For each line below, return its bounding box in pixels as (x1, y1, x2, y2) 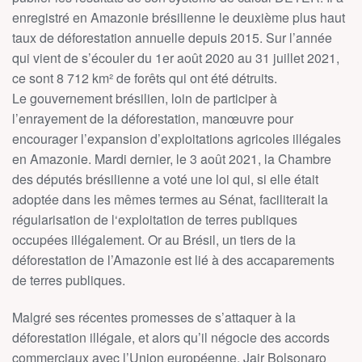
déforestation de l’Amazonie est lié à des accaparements (12, 250, 335, 269)
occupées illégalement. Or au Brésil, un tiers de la (12, 229, 296, 249)
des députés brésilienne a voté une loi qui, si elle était (12, 169, 318, 188)
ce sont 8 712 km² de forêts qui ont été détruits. (12, 68, 280, 87)
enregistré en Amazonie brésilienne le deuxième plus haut (12, 7, 345, 27)
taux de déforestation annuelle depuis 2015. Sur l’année (12, 27, 332, 47)
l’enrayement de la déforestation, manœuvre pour (12, 108, 293, 128)
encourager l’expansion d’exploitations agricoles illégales (12, 128, 341, 148)
